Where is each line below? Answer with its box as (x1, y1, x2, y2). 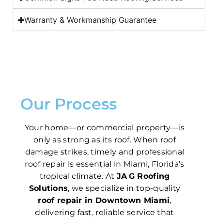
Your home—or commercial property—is (24, 123, 185, 133)
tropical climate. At (39, 171, 117, 181)
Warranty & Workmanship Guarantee (24, 15, 157, 25)
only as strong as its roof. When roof (33, 135, 176, 145)
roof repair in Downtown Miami (38, 196, 170, 205)
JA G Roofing (116, 171, 170, 181)
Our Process (20, 94, 117, 114)
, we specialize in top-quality (68, 184, 181, 193)
